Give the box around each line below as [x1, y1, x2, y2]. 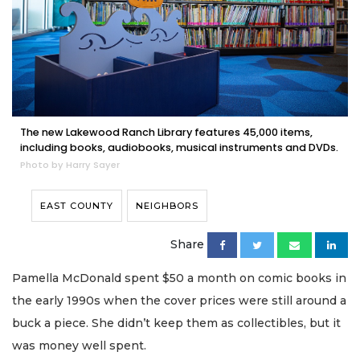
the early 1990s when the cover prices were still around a [12, 292, 346, 308]
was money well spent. [12, 337, 149, 353]
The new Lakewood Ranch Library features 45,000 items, [20, 125, 313, 139]
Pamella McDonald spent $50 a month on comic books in [12, 270, 346, 285]
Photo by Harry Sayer [20, 157, 120, 171]
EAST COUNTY [40, 199, 113, 211]
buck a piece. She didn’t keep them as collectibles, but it [12, 315, 341, 330]
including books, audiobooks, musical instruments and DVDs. [20, 140, 338, 154]
